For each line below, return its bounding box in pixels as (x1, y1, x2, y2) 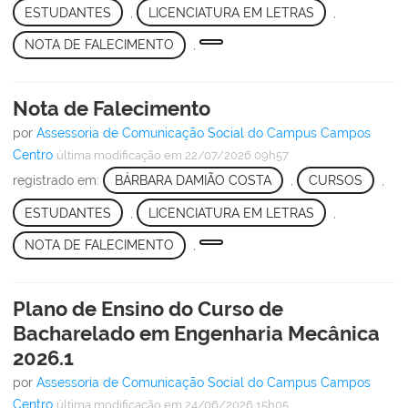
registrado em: (13, 172, 103, 188)
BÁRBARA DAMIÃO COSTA (114, 172, 271, 188)
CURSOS (308, 172, 362, 188)
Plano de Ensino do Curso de (13, 296, 283, 321)
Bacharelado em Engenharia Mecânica (13, 321, 380, 345)
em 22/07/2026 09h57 (161, 148, 289, 162)
